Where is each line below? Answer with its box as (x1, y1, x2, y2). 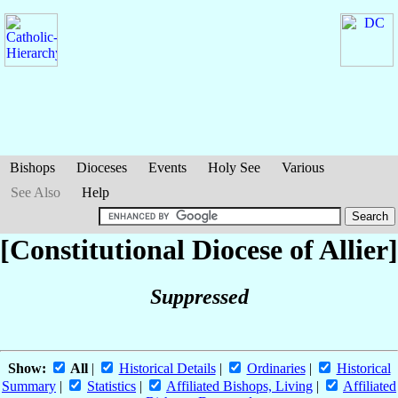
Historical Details (118, 361, 216, 377)
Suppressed (149, 285, 249, 309)
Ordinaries (246, 361, 306, 377)
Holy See (208, 160, 260, 175)
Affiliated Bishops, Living (166, 378, 313, 394)
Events (148, 160, 187, 175)
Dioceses (76, 160, 127, 175)
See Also (11, 185, 60, 200)
